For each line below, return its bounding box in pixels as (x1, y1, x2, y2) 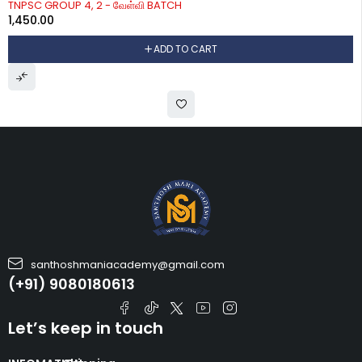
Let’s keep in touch (8, 317, 163, 340)
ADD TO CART (153, 42, 217, 56)
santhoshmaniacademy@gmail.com (30, 257, 225, 272)
